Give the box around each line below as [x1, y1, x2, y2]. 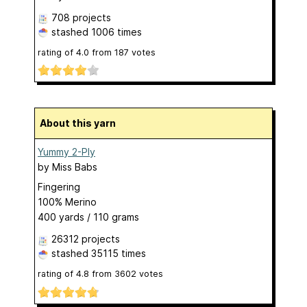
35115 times [91, 247, 146, 260]
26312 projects [51, 233, 120, 245]
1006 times [91, 26, 142, 38]
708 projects [51, 12, 111, 24]
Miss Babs [52, 161, 97, 173]
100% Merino [38, 196, 97, 208]
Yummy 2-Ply [38, 146, 95, 158]
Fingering [38, 181, 80, 193]
